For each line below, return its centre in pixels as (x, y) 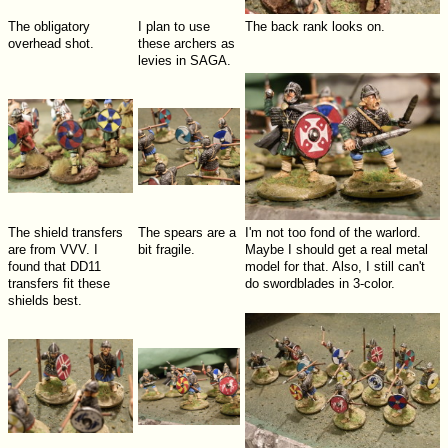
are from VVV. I (52, 250)
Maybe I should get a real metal (336, 250)
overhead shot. (50, 44)
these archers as (186, 44)
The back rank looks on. (314, 27)
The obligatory (48, 27)
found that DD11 (54, 267)
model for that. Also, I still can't (334, 267)
